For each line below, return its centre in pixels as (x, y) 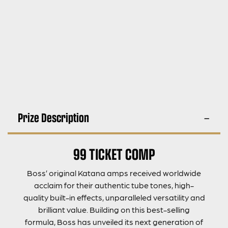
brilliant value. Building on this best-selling (114, 209)
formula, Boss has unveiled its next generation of (114, 221)
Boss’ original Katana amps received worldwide (114, 173)
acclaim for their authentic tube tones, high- (114, 185)
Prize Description (53, 117)
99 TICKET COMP (114, 153)
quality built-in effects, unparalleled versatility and (114, 197)
